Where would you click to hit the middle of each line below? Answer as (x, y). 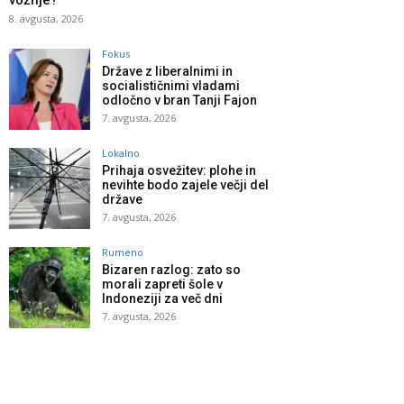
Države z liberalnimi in (167, 72)
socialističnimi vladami (171, 86)
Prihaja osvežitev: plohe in (179, 171)
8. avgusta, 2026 (46, 19)
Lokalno (121, 153)
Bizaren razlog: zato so (171, 270)
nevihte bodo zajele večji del (185, 185)
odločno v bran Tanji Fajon (179, 101)
